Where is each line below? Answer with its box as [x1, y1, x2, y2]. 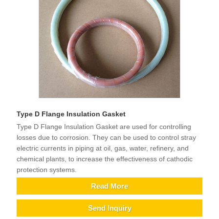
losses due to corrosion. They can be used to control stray [17, 133, 196, 142]
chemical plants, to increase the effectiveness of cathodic [17, 155, 193, 163]
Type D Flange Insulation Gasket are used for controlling [17, 123, 191, 131]
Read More [91, 181, 128, 190]
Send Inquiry [88, 203, 131, 212]
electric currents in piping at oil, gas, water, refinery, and [17, 144, 189, 153]
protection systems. [17, 166, 77, 174]
